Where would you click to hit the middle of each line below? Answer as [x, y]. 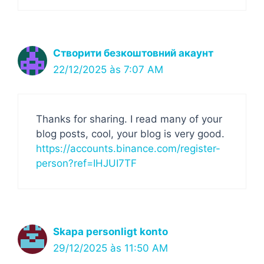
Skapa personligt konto [110, 231]
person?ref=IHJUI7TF [86, 163]
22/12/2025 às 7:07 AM [108, 70]
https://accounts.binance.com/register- [128, 148]
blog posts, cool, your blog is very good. [130, 133]
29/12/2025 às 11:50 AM [110, 248]
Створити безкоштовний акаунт [133, 53]
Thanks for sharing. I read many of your [129, 119]
